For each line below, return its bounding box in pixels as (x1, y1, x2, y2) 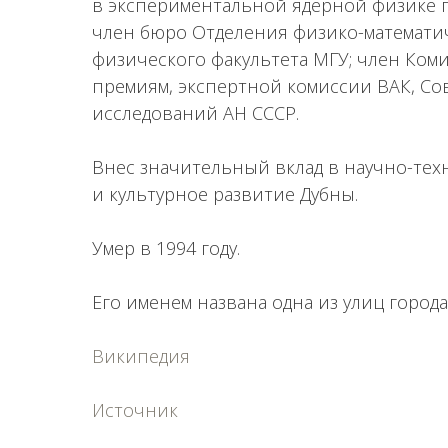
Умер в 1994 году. (92, 236, 240, 260)
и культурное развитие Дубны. (92, 182, 358, 206)
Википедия (92, 344, 190, 368)
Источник (92, 398, 178, 422)
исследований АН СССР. (92, 101, 299, 125)
